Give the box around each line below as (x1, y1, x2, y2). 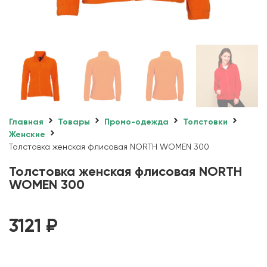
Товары (58, 117, 90, 126)
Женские (9, 130, 45, 139)
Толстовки (183, 117, 228, 126)
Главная (9, 117, 44, 126)
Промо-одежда (104, 117, 169, 126)
